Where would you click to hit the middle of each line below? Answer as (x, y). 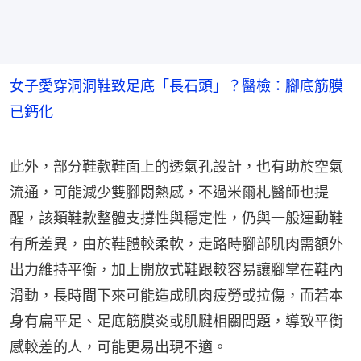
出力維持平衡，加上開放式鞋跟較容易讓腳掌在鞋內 (176, 269)
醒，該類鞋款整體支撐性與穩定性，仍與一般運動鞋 (176, 218)
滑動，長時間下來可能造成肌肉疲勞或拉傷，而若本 (176, 295)
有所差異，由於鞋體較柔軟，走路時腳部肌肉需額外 (176, 243)
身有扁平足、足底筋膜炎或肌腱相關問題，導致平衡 (176, 321)
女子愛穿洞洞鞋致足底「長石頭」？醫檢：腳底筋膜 (176, 85)
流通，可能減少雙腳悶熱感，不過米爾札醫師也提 (169, 192)
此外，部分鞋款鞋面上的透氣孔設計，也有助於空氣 (176, 166)
